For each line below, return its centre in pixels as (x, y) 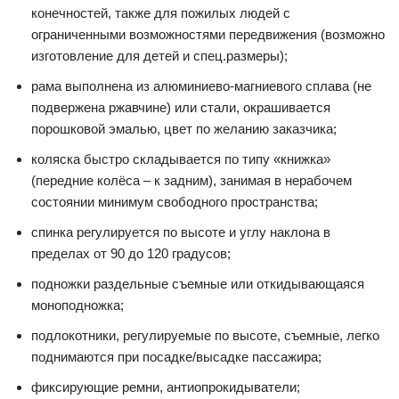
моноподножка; (77, 305)
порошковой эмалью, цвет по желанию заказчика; (184, 129)
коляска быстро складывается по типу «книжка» (181, 159)
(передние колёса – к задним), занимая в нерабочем (191, 180)
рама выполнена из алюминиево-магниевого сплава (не (201, 86)
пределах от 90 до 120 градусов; (131, 253)
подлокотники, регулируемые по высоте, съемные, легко (205, 335)
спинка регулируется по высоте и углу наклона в (181, 232)
